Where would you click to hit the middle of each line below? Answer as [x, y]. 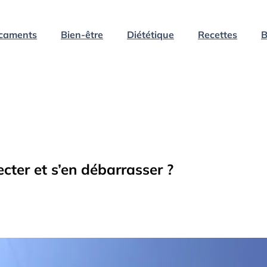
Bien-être [82, 34]
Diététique [150, 34]
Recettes [218, 34]
